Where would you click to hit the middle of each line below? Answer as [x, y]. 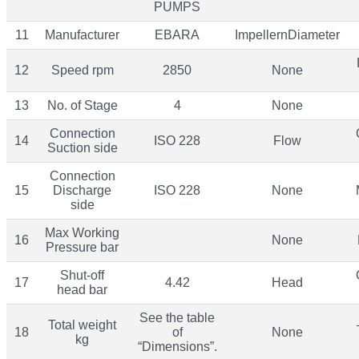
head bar [82, 289]
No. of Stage [82, 105]
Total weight [82, 325]
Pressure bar [82, 247]
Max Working [82, 232]
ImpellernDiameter [287, 34]
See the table [177, 317]
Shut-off [82, 275]
